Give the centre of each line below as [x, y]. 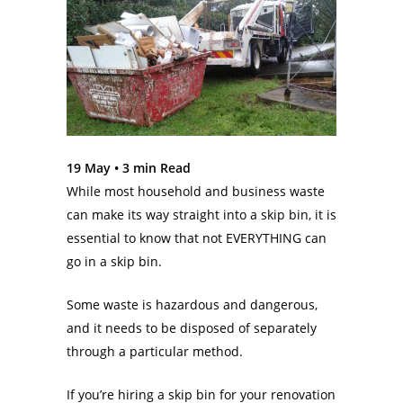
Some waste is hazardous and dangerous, [192, 305]
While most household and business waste [196, 192]
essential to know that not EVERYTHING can [197, 238]
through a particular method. [157, 352]
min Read [162, 168]
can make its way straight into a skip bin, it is [201, 215]
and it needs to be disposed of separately [192, 328]
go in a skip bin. [116, 262]
